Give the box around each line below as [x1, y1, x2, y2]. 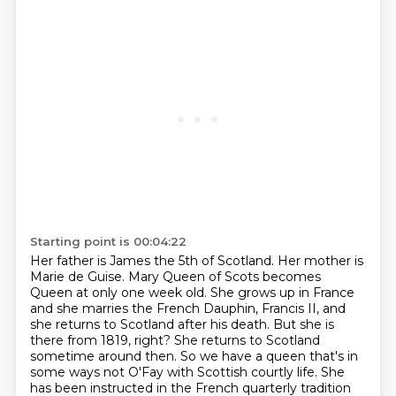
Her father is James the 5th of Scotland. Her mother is [29, 253, 363, 269]
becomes [262, 269, 321, 285]
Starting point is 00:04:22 [29, 234, 187, 248]
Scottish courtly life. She [196, 364, 345, 380]
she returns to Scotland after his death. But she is [29, 316, 334, 332]
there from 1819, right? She [29, 332, 202, 348]
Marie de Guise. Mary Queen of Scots [29, 269, 263, 285]
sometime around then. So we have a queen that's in [29, 348, 358, 364]
